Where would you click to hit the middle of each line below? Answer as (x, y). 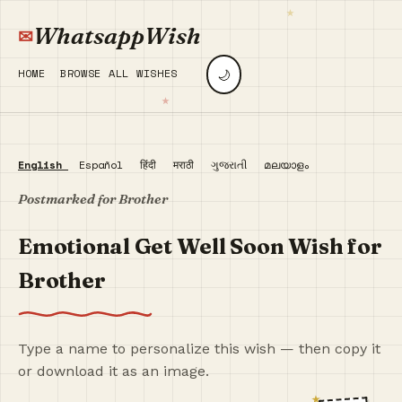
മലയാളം (286, 165)
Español (104, 165)
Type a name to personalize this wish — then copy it (199, 349)
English (43, 165)
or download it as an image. (114, 371)
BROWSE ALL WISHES (119, 73)
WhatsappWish (117, 36)
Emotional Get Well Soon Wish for (200, 247)
